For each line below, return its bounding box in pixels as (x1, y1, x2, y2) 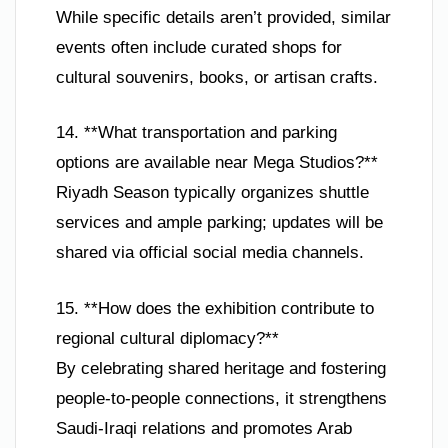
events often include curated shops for (56, 37, 342, 57)
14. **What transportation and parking (56, 123, 337, 143)
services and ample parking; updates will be (56, 213, 383, 233)
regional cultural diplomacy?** (56, 328, 279, 348)
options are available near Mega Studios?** (56, 153, 378, 173)
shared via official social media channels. (56, 243, 364, 263)
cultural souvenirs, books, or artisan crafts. (56, 67, 378, 87)
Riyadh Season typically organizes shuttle (56, 183, 369, 203)
